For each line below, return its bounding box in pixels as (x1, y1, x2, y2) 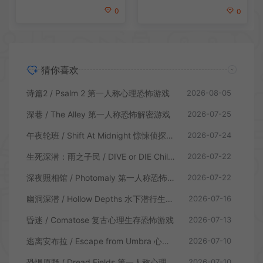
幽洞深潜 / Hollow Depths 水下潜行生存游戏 (166, 193, 173, 204)
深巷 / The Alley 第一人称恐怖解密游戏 (26, 109, 170, 119)
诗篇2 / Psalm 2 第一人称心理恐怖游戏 (26, 87, 170, 98)
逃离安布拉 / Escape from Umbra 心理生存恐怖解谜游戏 (162, 235, 169, 246)
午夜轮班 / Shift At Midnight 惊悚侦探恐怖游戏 (166, 130, 173, 140)
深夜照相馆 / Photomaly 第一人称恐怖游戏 (167, 172, 174, 183)
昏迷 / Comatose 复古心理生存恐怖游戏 (26, 214, 174, 225)
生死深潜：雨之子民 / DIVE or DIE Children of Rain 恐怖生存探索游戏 (168, 151, 175, 161)
